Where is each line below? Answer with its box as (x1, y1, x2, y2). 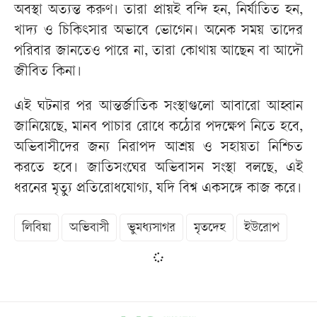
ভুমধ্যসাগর (127, 221, 175, 236)
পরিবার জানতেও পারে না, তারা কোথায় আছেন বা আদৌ (14, 45, 303, 60)
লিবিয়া (22, 221, 51, 236)
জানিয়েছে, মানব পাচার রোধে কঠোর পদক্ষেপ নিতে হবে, (14, 120, 303, 136)
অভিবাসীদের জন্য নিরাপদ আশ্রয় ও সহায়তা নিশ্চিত (14, 141, 303, 156)
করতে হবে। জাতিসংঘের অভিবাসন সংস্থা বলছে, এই (14, 161, 303, 177)
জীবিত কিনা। (14, 65, 81, 81)
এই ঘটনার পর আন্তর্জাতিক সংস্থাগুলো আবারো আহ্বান (14, 100, 303, 115)
